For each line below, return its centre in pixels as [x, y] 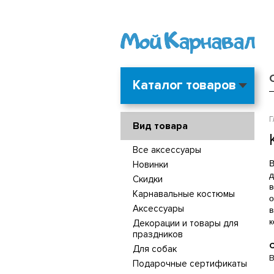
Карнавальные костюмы [183, 194]
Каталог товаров [184, 85]
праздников [157, 234]
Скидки [147, 179]
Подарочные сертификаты [190, 263]
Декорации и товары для [185, 223]
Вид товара [160, 126]
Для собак [154, 249]
